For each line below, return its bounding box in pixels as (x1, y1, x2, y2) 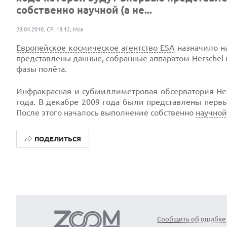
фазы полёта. (16, 64, 67, 73)
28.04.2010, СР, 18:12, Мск (16, 26, 84, 32)
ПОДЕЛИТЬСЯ (34, 135, 81, 142)
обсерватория (160, 87, 214, 96)
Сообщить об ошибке (157, 215, 225, 222)
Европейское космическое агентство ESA (16, 43, 175, 52)
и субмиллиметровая (71, 87, 161, 96)
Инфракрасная (16, 87, 71, 96)
